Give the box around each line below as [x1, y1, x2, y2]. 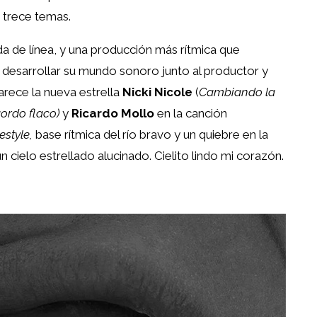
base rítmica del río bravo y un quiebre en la [33, 127, 268, 142]
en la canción [154, 105, 227, 120]
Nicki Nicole [122, 84, 192, 99]
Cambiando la [199, 84, 275, 99]
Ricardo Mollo [71, 105, 154, 120]
